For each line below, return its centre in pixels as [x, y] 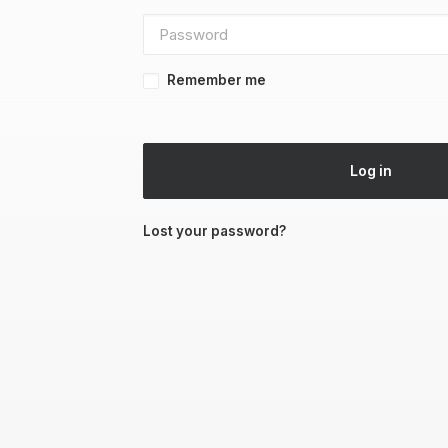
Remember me [216, 79]
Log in [371, 170]
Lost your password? [214, 231]
